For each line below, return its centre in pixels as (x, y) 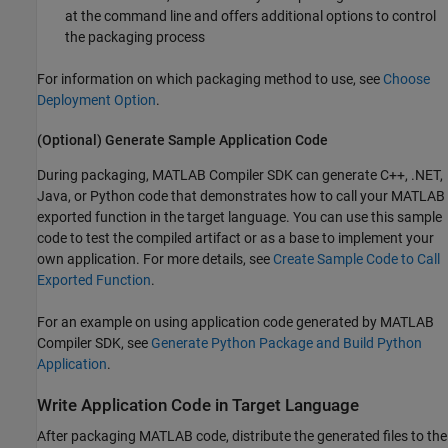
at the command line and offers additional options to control (250, 16)
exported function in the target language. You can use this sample (239, 216)
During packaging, (94, 174)
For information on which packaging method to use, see (210, 79)
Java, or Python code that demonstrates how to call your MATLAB (241, 195)
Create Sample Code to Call (356, 258)
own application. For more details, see (155, 258)
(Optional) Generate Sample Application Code (182, 140)
